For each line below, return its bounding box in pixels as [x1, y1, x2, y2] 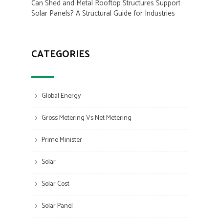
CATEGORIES [31, 46, 90, 63]
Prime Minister [42, 134, 83, 146]
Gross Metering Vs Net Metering [42, 112, 132, 124]
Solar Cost [42, 178, 70, 190]
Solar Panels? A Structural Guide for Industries [31, 7, 175, 20]
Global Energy [42, 90, 81, 102]
